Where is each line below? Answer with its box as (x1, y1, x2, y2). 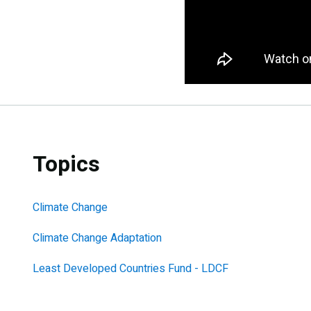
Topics (33, 147, 100, 180)
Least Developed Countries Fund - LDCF (33, 260, 228, 277)
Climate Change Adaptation (33, 229, 162, 246)
